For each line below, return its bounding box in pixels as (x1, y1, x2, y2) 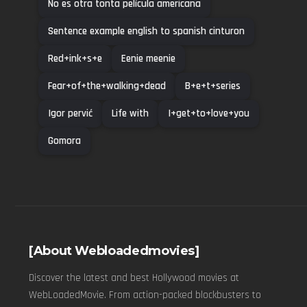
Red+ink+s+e (48, 52, 102, 66)
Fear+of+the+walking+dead (48, 79, 166, 93)
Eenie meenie (121, 52, 175, 66)
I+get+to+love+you (168, 107, 249, 121)
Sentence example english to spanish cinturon (48, 25, 245, 38)
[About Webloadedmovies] (29, 243, 199, 259)
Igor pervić (48, 107, 93, 121)
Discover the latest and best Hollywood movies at (29, 271, 239, 285)
